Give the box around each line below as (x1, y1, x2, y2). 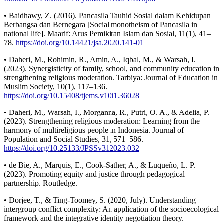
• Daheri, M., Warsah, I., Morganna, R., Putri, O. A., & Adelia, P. (4, 108, 209, 117)
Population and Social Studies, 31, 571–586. (4, 135, 143, 144)
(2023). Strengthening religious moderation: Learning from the (4, 117, 200, 126)
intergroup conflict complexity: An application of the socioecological (4, 205, 219, 214)
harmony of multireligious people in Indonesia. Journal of (4, 126, 184, 135)
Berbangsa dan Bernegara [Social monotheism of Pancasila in (4, 20, 197, 29)
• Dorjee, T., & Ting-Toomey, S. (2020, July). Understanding (4, 196, 196, 205)
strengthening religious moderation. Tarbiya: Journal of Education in (4, 73, 218, 82)
